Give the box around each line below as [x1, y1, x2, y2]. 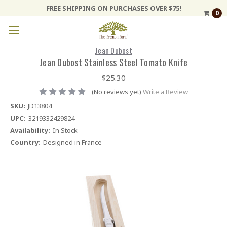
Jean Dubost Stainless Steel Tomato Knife [40, 55, 187, 69]
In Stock [52, 126, 78, 135]
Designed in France [43, 138, 102, 147]
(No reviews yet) [92, 87, 142, 96]
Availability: [10, 126, 50, 135]
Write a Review [143, 87, 188, 96]
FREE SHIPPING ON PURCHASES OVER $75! [46, 3, 181, 13]
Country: [10, 138, 41, 147]
